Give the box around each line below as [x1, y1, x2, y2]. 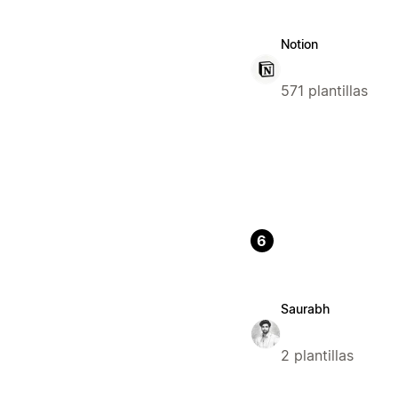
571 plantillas [280, 82, 368, 100]
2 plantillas [280, 346, 354, 365]
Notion [280, 36, 318, 52]
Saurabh [280, 301, 330, 317]
